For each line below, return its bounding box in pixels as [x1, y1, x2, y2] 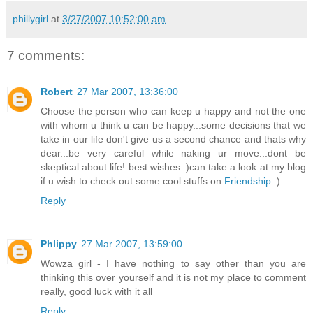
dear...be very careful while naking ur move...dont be [41, 147, 306, 159]
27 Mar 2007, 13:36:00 [77, 86, 178, 98]
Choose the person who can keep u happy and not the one [41, 105, 306, 117]
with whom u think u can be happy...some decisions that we [41, 119, 306, 131]
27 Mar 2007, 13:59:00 [81, 238, 182, 250]
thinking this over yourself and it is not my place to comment [41, 272, 306, 284]
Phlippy [41, 238, 77, 250]
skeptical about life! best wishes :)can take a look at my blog [41, 161, 306, 173]
